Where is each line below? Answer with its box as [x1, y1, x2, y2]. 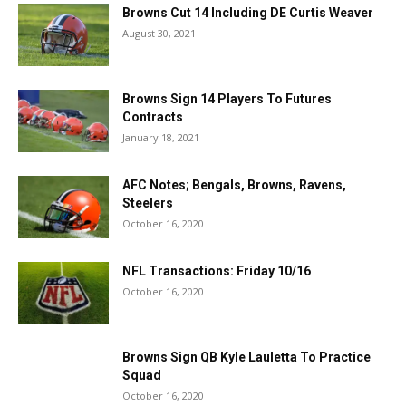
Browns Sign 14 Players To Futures [122, 92, 332, 106]
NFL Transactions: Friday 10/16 [122, 264, 311, 278]
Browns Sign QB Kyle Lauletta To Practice [122, 350, 371, 364]
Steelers [122, 196, 173, 210]
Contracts [122, 110, 183, 124]
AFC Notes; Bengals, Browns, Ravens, [122, 178, 346, 192]
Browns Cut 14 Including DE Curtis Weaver [122, 5, 373, 20]
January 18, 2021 [122, 130, 199, 144]
